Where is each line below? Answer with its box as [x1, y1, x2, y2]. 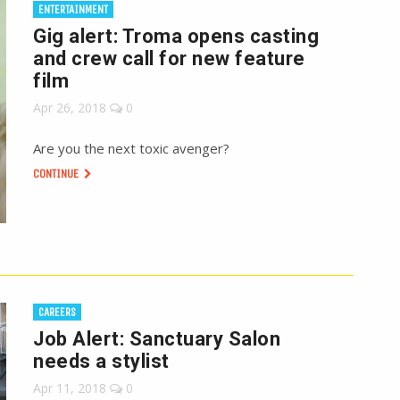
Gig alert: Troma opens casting [33, 25, 320, 48]
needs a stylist [33, 350, 170, 373]
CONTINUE [33, 166, 82, 182]
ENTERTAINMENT [38, 3, 109, 17]
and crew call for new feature [33, 47, 305, 71]
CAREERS [38, 305, 77, 320]
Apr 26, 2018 [33, 99, 107, 117]
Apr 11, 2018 [33, 379, 107, 397]
